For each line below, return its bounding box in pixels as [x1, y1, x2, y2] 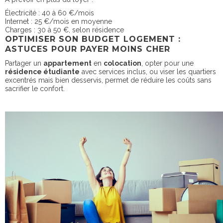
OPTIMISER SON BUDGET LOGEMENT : [5, 34, 181, 44]
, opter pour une [141, 59, 194, 67]
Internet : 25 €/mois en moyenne [5, 17, 112, 25]
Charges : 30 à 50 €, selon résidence [5, 25, 124, 34]
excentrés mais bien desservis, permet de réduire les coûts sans [5, 76, 212, 84]
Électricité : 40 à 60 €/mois [5, 8, 94, 17]
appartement [43, 59, 92, 67]
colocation [104, 59, 141, 67]
